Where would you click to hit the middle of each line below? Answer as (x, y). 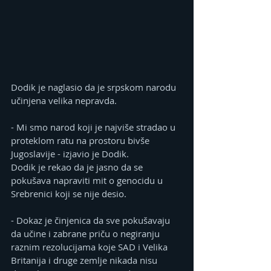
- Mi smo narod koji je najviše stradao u (94, 127)
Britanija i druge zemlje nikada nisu (85, 260)
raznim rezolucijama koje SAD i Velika (90, 247)
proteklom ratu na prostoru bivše (81, 141)
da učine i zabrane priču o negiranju (87, 234)
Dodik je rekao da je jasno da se (78, 167)
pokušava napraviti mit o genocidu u (88, 181)
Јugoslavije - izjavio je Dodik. (70, 154)
